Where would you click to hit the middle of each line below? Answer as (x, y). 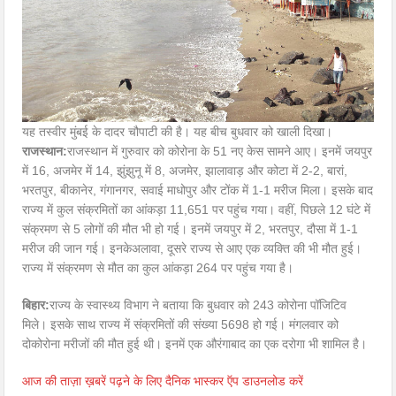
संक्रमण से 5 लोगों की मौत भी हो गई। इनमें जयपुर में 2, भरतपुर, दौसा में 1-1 (190, 229)
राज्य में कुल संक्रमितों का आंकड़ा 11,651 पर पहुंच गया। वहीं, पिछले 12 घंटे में (197, 210)
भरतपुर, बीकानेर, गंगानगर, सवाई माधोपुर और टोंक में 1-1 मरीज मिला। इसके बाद (198, 190)
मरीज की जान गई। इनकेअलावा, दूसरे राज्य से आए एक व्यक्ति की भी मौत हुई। (192, 249)
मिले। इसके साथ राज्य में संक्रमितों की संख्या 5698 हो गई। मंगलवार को (181, 325)
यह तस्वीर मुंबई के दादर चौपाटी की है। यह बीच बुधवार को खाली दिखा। (178, 132)
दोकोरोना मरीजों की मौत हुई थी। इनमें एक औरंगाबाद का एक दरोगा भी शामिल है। (195, 344)
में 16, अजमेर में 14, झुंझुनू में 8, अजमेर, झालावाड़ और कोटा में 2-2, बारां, (185, 171)
